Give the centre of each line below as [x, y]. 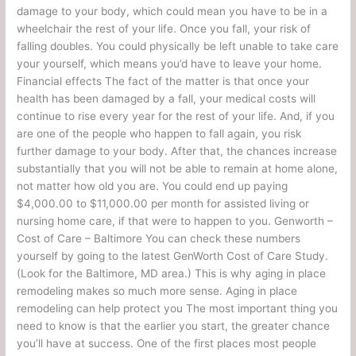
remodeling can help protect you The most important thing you [178, 308]
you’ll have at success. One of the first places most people [167, 343]
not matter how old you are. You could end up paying [153, 186]
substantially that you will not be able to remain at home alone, [178, 168]
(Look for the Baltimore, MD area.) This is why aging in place [172, 273]
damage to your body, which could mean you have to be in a [172, 11]
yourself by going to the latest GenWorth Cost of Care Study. [173, 255]
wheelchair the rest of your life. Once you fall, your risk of [164, 28]
